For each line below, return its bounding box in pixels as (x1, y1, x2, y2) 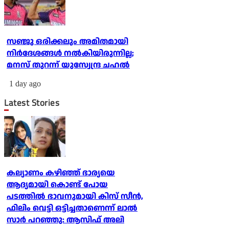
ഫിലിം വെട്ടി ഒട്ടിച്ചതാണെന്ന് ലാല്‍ (7, 202, 138, 215)
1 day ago (9, 79, 41, 88)
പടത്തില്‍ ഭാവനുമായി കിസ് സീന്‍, (7, 191, 143, 203)
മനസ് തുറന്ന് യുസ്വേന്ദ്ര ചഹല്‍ (7, 59, 130, 72)
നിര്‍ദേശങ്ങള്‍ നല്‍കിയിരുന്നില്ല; (7, 48, 134, 60)
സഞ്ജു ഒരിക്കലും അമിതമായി (7, 36, 128, 48)
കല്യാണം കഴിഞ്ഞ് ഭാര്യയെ (7, 167, 115, 179)
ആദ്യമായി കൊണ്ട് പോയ (7, 179, 108, 191)
